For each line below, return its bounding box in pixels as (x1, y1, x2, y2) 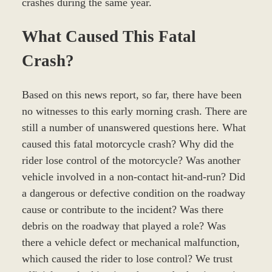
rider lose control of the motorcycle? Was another (21, 154, 240, 166)
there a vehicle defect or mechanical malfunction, (21, 236, 240, 248)
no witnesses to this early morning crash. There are (21, 104, 247, 117)
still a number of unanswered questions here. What (21, 121, 246, 134)
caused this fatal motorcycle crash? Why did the (21, 137, 234, 150)
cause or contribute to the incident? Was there (21, 203, 223, 216)
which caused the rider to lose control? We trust (21, 252, 233, 265)
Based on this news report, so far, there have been (21, 88, 242, 101)
